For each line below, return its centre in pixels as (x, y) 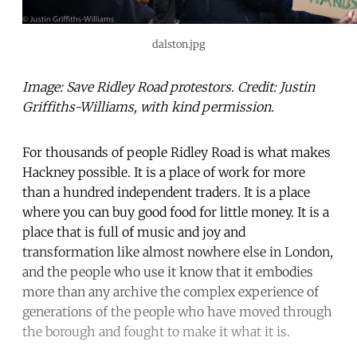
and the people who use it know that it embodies (168, 271)
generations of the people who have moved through (177, 311)
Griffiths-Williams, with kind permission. (148, 106)
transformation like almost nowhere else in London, (178, 251)
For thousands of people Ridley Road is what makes (177, 152)
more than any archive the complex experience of (171, 291)
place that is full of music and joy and (134, 231)
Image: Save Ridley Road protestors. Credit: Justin (169, 86)
